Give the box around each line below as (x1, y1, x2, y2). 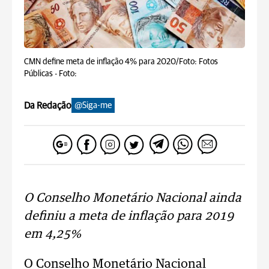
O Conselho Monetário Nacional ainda (24, 192, 241, 204)
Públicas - (24, 70, 59, 78)
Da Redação (24, 100, 71, 110)
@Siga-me (74, 101, 112, 110)
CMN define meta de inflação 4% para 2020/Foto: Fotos (24, 58, 218, 66)
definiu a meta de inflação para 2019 (24, 210, 234, 222)
